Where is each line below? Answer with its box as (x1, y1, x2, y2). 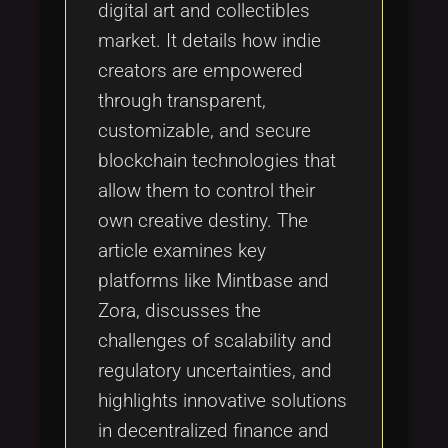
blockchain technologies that (98, 149, 336, 172)
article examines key (98, 239, 266, 262)
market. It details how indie (98, 29, 321, 52)
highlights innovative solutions (98, 389, 347, 412)
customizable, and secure (98, 119, 311, 142)
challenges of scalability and (98, 329, 332, 352)
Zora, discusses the (98, 299, 261, 322)
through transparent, (98, 89, 266, 112)
